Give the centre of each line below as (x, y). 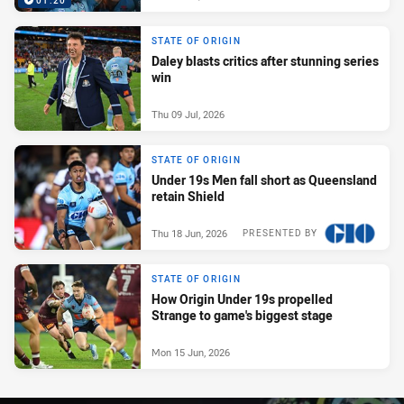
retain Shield (188, 197)
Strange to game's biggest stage (242, 316)
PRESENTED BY (280, 233)
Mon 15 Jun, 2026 (191, 352)
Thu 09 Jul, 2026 (188, 114)
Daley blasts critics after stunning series (265, 61)
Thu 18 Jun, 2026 (189, 233)
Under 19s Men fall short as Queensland (264, 180)
